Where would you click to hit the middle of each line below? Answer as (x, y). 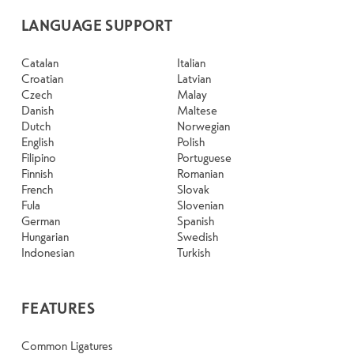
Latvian (194, 79)
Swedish (198, 237)
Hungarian (45, 237)
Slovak (193, 189)
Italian (191, 63)
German (40, 221)
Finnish (37, 173)
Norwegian (203, 126)
